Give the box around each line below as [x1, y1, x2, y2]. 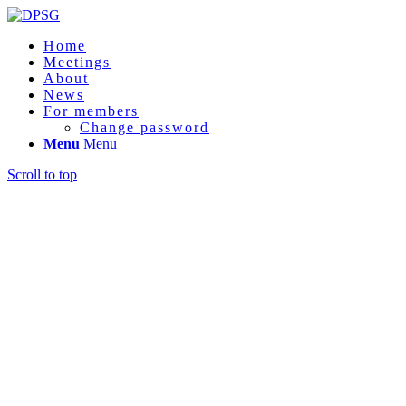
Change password [80, 120, 209, 135]
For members [43, 103, 139, 119]
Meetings [43, 54, 111, 70]
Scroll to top [7, 167, 77, 182]
